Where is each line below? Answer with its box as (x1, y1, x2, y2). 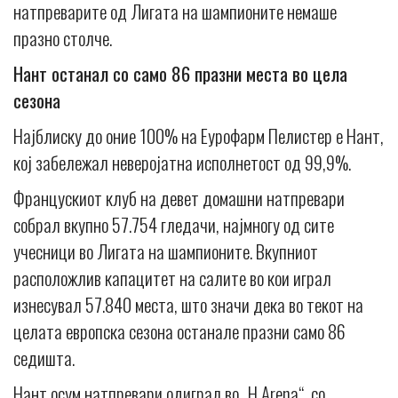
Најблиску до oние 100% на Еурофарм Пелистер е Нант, (13, 122, 384, 150)
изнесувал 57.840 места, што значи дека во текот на (13, 291, 363, 319)
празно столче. (13, 24, 112, 52)
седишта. (13, 344, 75, 372)
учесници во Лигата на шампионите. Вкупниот (13, 237, 318, 266)
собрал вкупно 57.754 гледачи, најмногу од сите (13, 211, 334, 239)
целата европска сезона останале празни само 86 (13, 317, 346, 346)
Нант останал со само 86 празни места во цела (13, 60, 347, 88)
